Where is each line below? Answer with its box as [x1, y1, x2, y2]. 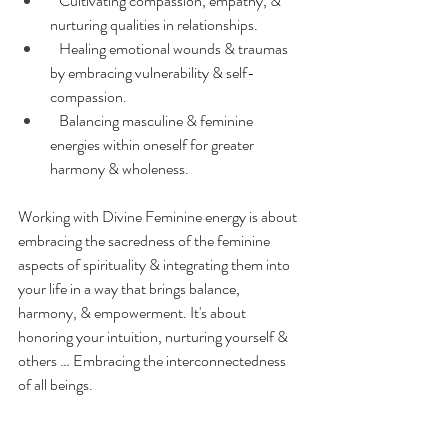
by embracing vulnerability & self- [50, 60, 255, 84]
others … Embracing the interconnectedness [18, 348, 289, 372]
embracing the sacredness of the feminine [18, 228, 273, 252]
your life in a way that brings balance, [18, 276, 243, 300]
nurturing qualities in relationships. [50, 12, 258, 36]
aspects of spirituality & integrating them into [18, 252, 293, 276]
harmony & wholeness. [50, 156, 189, 180]
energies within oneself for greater [50, 132, 257, 156]
